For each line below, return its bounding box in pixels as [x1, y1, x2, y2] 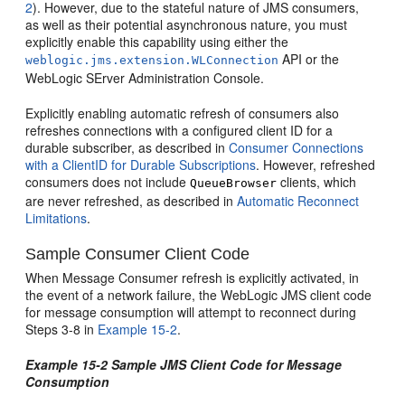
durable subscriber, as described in [25, 138, 230, 156]
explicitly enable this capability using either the [25, 33, 289, 51]
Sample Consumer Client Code [25, 245, 250, 263]
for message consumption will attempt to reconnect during [25, 303, 357, 321]
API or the [278, 50, 340, 68]
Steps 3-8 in [25, 320, 99, 338]
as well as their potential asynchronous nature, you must [25, 15, 348, 33]
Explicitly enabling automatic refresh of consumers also [25, 104, 340, 122]
